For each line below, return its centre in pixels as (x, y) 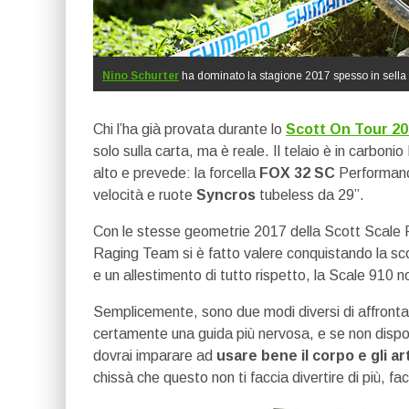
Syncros (226, 195)
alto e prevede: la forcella (174, 173)
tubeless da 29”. (310, 195)
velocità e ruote (145, 195)
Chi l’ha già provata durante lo (189, 129)
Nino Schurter (141, 76)
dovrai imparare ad (155, 356)
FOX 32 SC (295, 173)
